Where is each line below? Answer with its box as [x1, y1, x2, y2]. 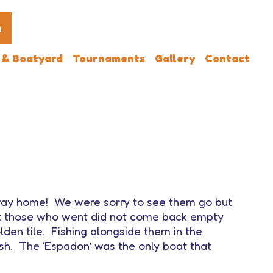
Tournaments [72, 51, 145, 65]
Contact [204, 51, 250, 65]
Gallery [154, 51, 195, 65]
